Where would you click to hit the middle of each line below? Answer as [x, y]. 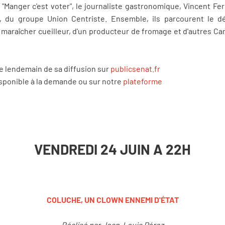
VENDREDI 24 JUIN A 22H [113, 149]
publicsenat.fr [135, 69]
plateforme [143, 81]
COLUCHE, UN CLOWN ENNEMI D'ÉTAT [113, 199]
